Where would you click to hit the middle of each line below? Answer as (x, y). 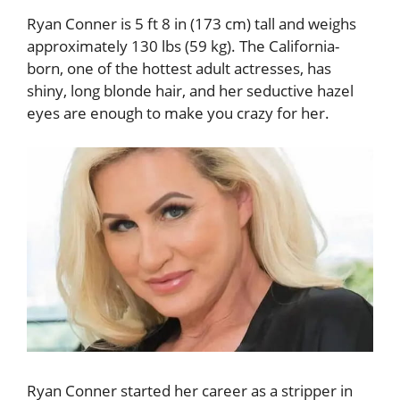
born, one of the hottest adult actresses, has (179, 68)
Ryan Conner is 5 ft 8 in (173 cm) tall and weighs (192, 24)
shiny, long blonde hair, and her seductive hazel (190, 91)
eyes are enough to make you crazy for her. (180, 113)
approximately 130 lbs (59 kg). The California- (183, 46)
